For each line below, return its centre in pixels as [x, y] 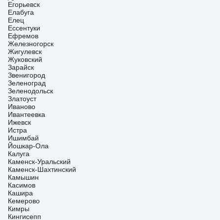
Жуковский [25, 59]
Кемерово [24, 201]
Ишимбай [23, 138]
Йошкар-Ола [28, 146]
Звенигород [27, 75]
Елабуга [21, 12]
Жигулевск [25, 52]
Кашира [20, 193]
